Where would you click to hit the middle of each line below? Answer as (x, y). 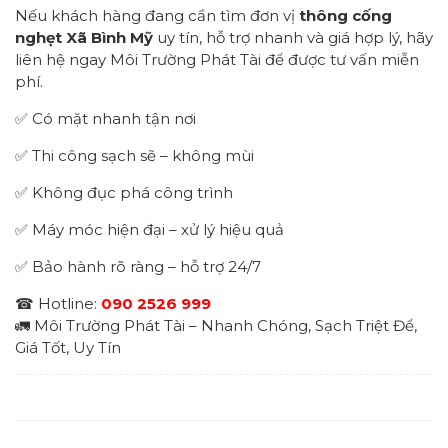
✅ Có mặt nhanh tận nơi (105, 118)
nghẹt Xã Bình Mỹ (84, 37)
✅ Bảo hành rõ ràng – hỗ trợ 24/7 (138, 266)
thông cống (345, 15)
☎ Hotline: (58, 303)
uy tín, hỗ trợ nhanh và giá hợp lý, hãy (293, 37)
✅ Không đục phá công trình (124, 192)
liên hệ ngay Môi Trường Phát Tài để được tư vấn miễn (217, 59)
